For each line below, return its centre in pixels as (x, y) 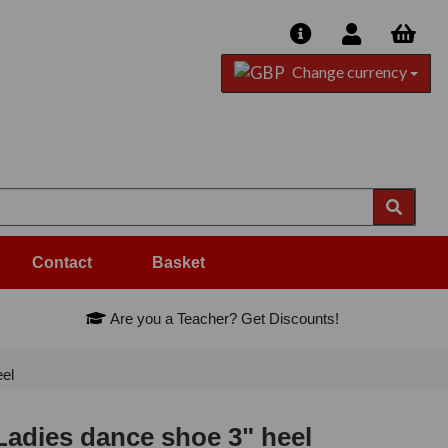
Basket (178, 263)
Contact (62, 263)
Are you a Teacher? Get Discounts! (223, 319)
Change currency (349, 71)
